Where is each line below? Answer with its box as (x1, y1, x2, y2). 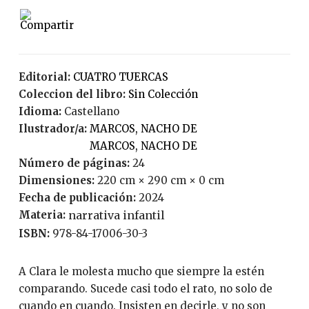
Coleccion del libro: (18, 88, 128, 101)
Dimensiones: (18, 174, 94, 187)
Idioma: (18, 105, 64, 118)
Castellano (70, 105, 119, 118)
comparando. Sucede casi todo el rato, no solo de (18, 282, 272, 295)
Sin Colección (134, 88, 198, 101)
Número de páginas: (18, 157, 132, 170)
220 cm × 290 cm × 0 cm (97, 174, 224, 187)
